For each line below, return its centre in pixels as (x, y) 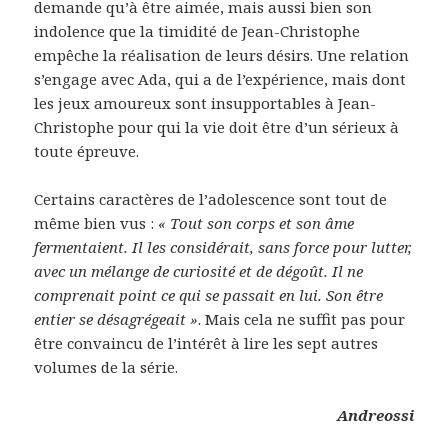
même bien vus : (96, 222)
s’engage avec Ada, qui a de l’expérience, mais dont (220, 78)
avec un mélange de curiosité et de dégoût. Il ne (199, 270)
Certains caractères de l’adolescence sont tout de (211, 198)
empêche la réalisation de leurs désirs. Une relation (222, 54)
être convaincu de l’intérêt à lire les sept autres (206, 342)
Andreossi (375, 414)
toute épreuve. (87, 150)
